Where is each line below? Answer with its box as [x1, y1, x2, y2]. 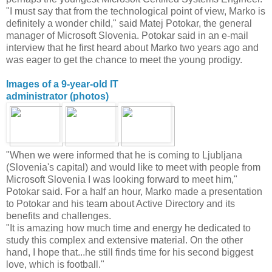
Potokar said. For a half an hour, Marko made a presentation [6, 186, 262, 197]
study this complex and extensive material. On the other [6, 234, 243, 245]
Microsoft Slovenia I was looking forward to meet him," [6, 174, 237, 185]
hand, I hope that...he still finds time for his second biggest [6, 246, 253, 257]
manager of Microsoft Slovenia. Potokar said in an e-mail [6, 30, 248, 41]
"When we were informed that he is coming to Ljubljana [6, 149, 242, 160]
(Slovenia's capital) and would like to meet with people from [6, 161, 260, 172]
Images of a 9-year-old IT [6, 78, 118, 89]
